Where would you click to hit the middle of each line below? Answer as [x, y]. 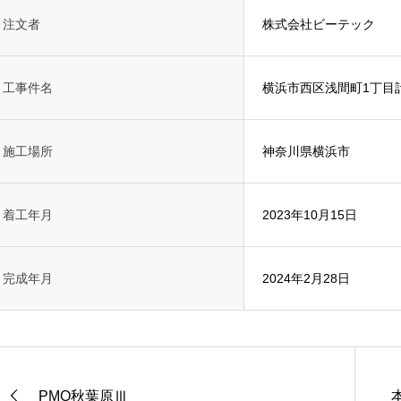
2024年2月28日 [306, 278]
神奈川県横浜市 [306, 151]
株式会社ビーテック [319, 24]
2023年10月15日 [310, 215]
